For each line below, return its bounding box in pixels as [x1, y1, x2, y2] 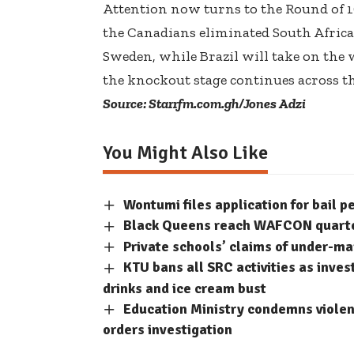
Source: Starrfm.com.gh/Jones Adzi [103, 94, 306, 112]
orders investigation [103, 321, 232, 339]
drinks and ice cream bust [103, 279, 266, 297]
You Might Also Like [103, 140, 268, 164]
